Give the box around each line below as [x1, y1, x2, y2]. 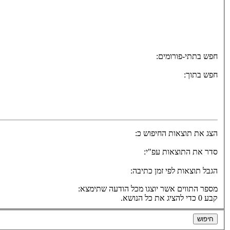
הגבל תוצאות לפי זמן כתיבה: [130, 166, 218, 176]
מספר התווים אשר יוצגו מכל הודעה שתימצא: [78, 184, 218, 194]
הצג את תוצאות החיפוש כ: [135, 129, 218, 138]
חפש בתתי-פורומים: [156, 52, 218, 61]
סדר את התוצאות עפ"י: [144, 147, 218, 157]
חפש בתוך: [184, 70, 218, 80]
